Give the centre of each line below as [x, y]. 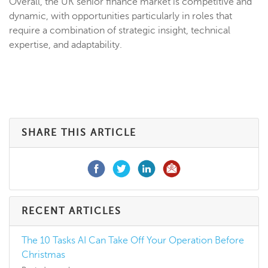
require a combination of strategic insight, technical [120, 31]
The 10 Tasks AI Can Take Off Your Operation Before [133, 241]
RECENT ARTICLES [71, 211]
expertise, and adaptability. [66, 45]
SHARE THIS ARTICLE [79, 133]
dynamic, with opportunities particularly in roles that [121, 16]
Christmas [43, 255]
